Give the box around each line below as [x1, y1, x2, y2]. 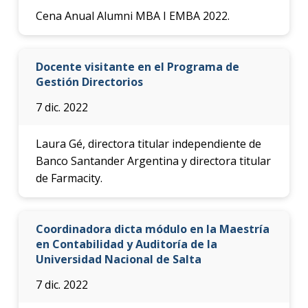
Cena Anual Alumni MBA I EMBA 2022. [35, 8, 230, 23]
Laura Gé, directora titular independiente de [35, 135, 261, 151]
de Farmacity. [35, 170, 102, 186]
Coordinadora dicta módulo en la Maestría [35, 221, 269, 236]
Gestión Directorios [35, 74, 143, 89]
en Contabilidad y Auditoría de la [35, 236, 217, 252]
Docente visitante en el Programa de [35, 58, 239, 74]
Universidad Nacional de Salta [35, 251, 201, 267]
